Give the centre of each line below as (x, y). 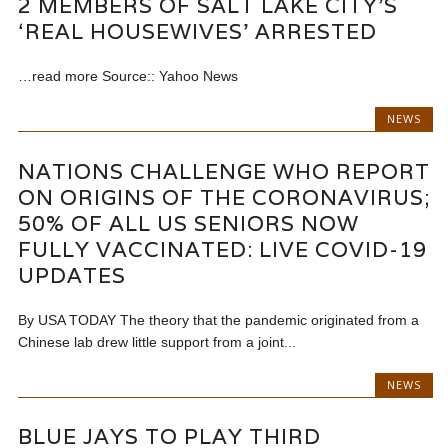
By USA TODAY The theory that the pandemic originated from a (219, 319)
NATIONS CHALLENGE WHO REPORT (224, 171)
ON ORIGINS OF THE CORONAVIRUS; (225, 197)
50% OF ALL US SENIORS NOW (189, 223)
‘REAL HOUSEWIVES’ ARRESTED (198, 32)
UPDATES (72, 275)
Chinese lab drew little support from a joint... (157, 341)
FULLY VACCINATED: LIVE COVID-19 (223, 249)
